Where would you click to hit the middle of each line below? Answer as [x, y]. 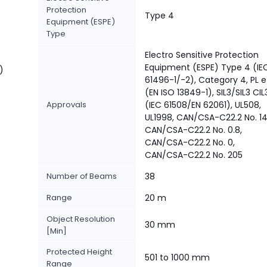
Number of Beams [82, 176]
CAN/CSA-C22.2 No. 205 [194, 155]
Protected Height [79, 252]
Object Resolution [81, 219]
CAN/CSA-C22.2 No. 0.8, [193, 130]
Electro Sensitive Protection [202, 55]
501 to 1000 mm [177, 257]
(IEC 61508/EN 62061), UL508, [203, 105]
